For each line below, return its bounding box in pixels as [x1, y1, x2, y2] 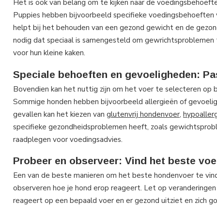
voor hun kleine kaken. [13, 47, 85, 58]
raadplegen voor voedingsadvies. [13, 134, 123, 144]
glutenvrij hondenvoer [107, 108, 180, 119]
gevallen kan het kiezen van [13, 108, 107, 119]
